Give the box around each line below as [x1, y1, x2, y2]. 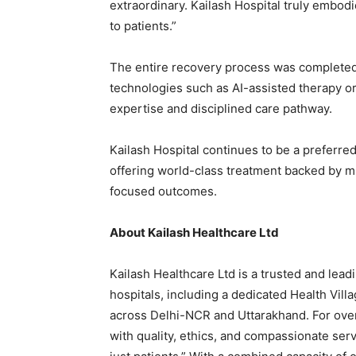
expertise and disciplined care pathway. [110, 101, 332, 117]
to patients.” [110, 18, 176, 34]
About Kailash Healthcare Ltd [110, 225, 279, 241]
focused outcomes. [110, 184, 217, 199]
